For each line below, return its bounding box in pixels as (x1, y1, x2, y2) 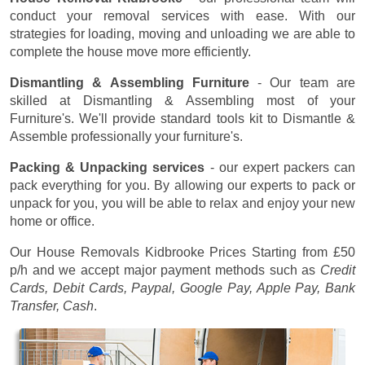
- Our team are (248, 75, 356, 90)
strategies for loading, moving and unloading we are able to (10, 26, 355, 41)
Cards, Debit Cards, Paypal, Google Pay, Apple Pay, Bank (10, 280, 355, 295)
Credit (320, 262, 355, 277)
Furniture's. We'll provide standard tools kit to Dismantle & (10, 111, 355, 125)
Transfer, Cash (10, 298, 94, 313)
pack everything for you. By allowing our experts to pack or (10, 178, 355, 192)
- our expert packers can (204, 160, 355, 174)
